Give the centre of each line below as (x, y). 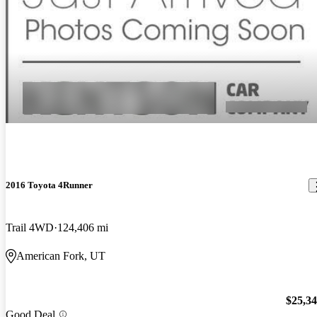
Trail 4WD (30, 227)
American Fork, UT (61, 255)
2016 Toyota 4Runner (49, 185)
